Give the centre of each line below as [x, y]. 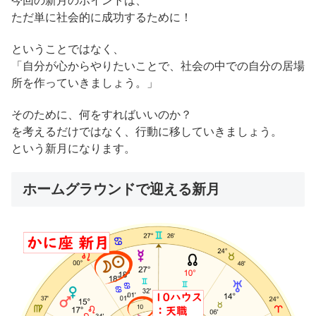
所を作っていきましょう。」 [85, 83]
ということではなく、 [68, 49]
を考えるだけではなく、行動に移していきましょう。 [147, 132]
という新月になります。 [73, 149]
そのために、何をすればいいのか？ [102, 115]
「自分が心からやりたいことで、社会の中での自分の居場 [158, 66]
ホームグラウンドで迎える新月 [121, 189]
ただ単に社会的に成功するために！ [102, 18]
